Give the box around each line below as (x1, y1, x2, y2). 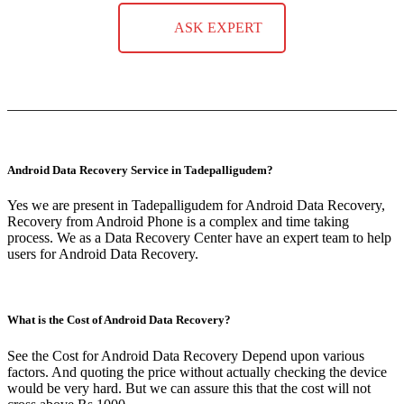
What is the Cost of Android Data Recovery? (7, 313, 231, 327)
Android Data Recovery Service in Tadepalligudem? (7, 163, 273, 178)
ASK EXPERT (174, 19, 262, 35)
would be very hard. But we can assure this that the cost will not (7, 380, 371, 396)
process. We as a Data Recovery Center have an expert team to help (7, 230, 391, 246)
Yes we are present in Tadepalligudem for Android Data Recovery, (7, 197, 385, 214)
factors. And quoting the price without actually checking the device (7, 363, 387, 380)
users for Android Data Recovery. (7, 246, 198, 262)
